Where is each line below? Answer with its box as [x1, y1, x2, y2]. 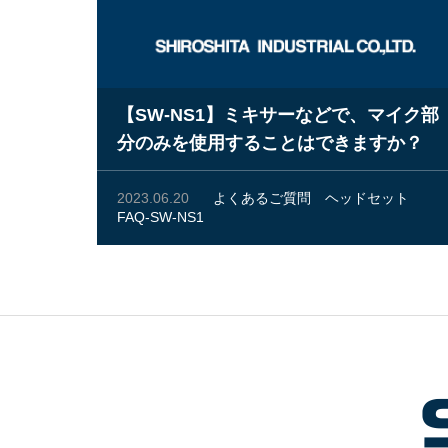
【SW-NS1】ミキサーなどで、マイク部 [117, 105, 439, 125]
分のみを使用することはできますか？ [117, 133, 423, 153]
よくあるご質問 [213, 190, 311, 206]
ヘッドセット [325, 190, 409, 206]
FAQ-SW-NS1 [117, 209, 204, 225]
